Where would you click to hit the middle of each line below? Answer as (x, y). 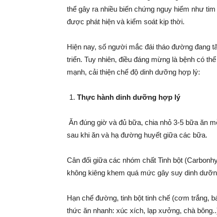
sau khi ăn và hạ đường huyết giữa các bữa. (137, 135)
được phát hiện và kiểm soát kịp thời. (126, 22)
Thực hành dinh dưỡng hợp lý (129, 97)
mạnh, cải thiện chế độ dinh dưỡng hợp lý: (133, 72)
